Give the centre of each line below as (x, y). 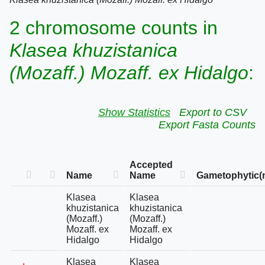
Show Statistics (134, 112)
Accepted (151, 165)
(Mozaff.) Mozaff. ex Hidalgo (129, 73)
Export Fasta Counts (207, 125)
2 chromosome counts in (114, 28)
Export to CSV (213, 112)
